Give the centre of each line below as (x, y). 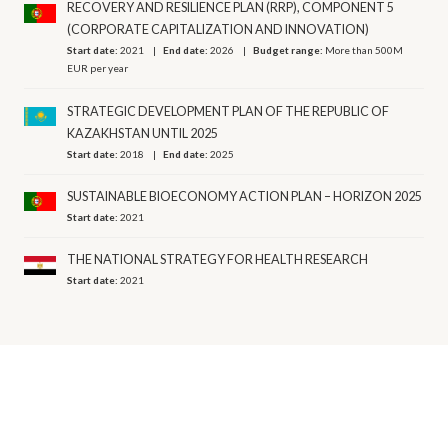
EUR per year (98, 68)
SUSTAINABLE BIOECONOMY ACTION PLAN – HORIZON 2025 (245, 196)
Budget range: (289, 50)
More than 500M (364, 50)
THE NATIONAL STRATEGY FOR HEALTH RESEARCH (218, 260)
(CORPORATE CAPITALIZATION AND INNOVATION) (218, 30)
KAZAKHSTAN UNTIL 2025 (143, 133)
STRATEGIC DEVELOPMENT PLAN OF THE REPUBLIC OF (228, 111)
